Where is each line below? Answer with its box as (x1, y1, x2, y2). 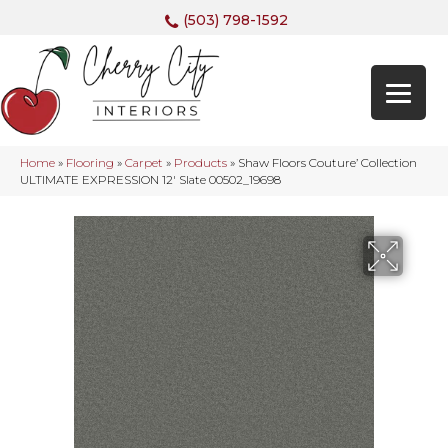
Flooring (66, 155, 114, 171)
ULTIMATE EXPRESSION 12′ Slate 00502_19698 (20, 172, 281, 188)
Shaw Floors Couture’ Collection (238, 155, 417, 171)
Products (174, 155, 227, 171)
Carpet (125, 155, 163, 171)
